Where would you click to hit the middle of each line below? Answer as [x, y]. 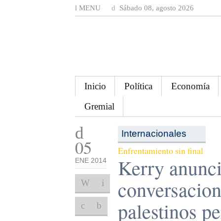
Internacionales [154, 133]
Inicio [95, 86]
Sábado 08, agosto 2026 [156, 8]
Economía [190, 86]
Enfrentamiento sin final [160, 151]
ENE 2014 [91, 160]
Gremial [99, 106]
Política [139, 86]
